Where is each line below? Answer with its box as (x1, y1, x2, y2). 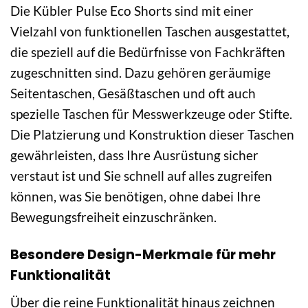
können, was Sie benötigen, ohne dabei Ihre (10, 188, 261, 204)
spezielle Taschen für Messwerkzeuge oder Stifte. (10, 105, 292, 122)
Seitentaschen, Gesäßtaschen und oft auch (10, 85, 256, 101)
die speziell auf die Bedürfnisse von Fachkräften (10, 43, 285, 60)
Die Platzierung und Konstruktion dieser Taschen (10, 126, 294, 142)
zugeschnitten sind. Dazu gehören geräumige (10, 64, 271, 80)
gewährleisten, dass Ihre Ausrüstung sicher (10, 146, 258, 163)
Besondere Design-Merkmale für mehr (10, 245, 276, 264)
